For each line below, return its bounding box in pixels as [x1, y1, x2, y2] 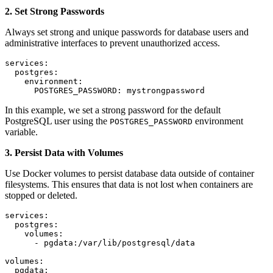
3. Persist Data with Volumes [5, 147, 123, 158]
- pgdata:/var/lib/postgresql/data [5, 238, 195, 248]
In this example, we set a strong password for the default [5, 105, 221, 116]
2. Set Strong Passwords [5, 6, 104, 17]
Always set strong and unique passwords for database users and [5, 27, 249, 38]
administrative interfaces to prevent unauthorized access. [5, 38, 220, 49]
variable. [5, 127, 38, 138]
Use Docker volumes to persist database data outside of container [5, 168, 254, 179]
